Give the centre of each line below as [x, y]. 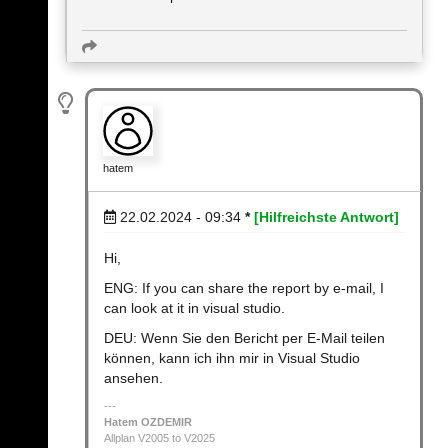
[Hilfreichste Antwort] [326, 216]
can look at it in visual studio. [194, 307]
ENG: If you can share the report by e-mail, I [244, 287]
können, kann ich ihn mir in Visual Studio [232, 357]
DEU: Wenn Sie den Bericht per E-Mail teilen [244, 337]
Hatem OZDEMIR [148, 421]
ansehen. [133, 377]
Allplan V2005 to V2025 [159, 437]
